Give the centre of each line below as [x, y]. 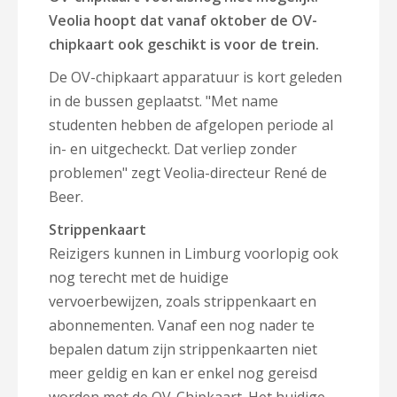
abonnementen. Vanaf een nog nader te [182, 325]
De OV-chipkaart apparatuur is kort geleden [195, 77]
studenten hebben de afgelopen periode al [191, 125]
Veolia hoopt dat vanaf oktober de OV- [183, 20]
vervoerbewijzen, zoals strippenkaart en [183, 301]
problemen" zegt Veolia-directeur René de [188, 173]
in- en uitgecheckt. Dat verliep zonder [173, 149]
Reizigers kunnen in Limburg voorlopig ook [194, 253]
